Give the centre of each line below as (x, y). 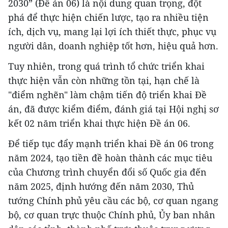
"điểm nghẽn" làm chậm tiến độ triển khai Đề (107, 94)
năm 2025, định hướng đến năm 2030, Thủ (101, 186)
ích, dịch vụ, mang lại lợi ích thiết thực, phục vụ (112, 31)
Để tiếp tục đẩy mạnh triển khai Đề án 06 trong (111, 143)
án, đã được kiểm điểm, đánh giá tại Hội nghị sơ (113, 109)
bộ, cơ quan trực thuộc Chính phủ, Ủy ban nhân (112, 215)
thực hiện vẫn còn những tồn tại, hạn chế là (104, 80)
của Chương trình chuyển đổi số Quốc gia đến (107, 172)
